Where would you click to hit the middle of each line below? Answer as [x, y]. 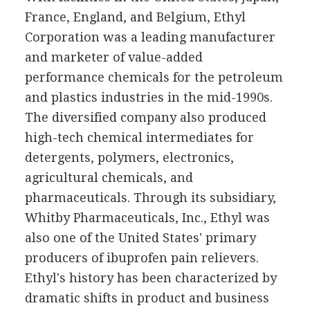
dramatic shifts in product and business [147, 298]
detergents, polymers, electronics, [129, 157]
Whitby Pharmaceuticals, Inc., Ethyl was [147, 217]
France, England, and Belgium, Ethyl [135, 17]
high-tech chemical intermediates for [139, 137]
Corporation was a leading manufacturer [150, 37]
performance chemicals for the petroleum [154, 77]
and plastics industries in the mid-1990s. [148, 97]
